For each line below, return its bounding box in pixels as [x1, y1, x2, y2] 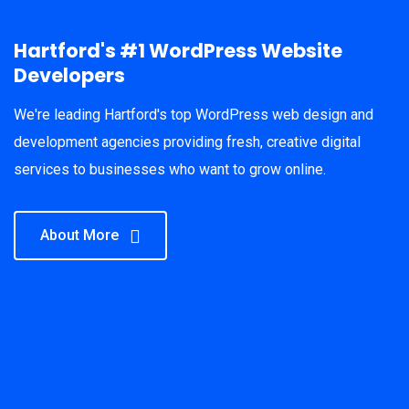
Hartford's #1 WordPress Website [14, 37, 342, 64]
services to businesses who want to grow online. [14, 161, 326, 178]
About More [40, 226, 119, 244]
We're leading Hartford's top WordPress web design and [14, 106, 373, 123]
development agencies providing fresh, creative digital [14, 133, 361, 151]
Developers [14, 62, 125, 89]
